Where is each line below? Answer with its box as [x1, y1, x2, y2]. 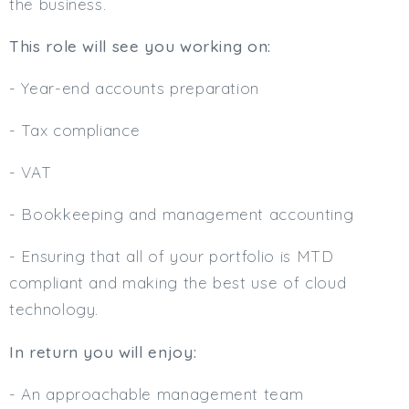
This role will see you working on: [9, 36, 272, 56]
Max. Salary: [150, 52, 231, 69]
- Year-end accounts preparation [9, 79, 260, 99]
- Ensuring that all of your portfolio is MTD [9, 246, 334, 267]
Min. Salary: [150, 16, 226, 33]
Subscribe [159, 261, 220, 278]
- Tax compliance [9, 121, 146, 141]
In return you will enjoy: [9, 341, 197, 362]
